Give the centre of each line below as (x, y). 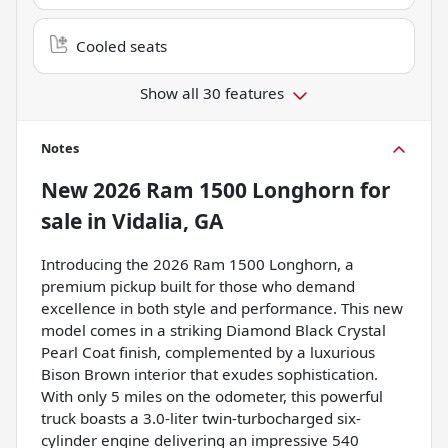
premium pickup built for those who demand (198, 286)
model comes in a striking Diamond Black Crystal (213, 330)
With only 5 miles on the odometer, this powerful (212, 396)
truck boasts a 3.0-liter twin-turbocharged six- (201, 418)
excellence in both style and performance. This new (222, 308)
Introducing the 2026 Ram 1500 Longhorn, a (197, 264)
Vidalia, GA (167, 221)
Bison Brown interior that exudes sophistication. (209, 374)
